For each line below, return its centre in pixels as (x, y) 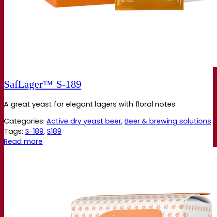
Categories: (25, 121)
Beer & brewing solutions (168, 121)
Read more (23, 142)
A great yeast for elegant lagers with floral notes (90, 104)
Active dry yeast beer (84, 121)
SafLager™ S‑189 (43, 84)
